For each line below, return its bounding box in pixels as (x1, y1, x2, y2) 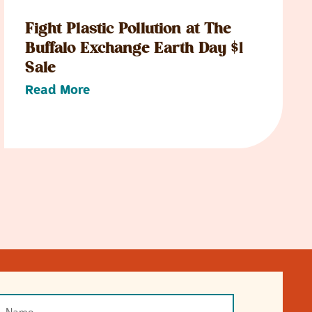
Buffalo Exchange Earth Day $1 (25, 42, 243, 57)
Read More (25, 81, 90, 98)
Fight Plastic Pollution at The (25, 22, 231, 38)
